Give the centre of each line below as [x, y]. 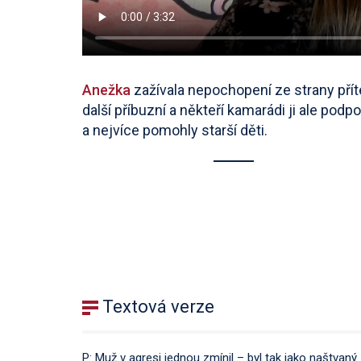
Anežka [108, 89]
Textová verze [156, 306]
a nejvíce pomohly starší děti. [175, 130]
